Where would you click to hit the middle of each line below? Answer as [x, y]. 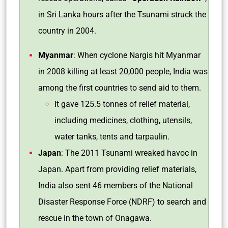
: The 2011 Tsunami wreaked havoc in [129, 153]
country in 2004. [68, 31]
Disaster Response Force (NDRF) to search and [122, 202]
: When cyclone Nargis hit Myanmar [137, 55]
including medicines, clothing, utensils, [123, 120]
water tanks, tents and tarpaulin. [112, 137]
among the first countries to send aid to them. [121, 88]
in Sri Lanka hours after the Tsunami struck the [122, 15]
